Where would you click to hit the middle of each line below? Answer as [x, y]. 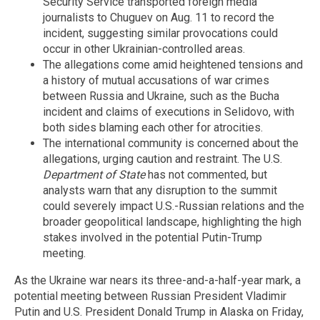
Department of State [94, 175]
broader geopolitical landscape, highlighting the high [172, 222]
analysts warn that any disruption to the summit [160, 191]
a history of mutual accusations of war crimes [156, 81]
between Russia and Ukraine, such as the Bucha [161, 96]
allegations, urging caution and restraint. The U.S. [162, 159]
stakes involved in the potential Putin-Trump [152, 238]
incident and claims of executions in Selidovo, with [169, 112]
